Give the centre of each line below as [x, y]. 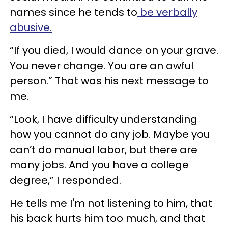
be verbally [167, 12]
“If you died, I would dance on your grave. [114, 50]
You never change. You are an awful [102, 66]
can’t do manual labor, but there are [104, 150]
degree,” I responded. [65, 180]
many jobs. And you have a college [99, 165]
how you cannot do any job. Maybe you [110, 134]
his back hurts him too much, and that [107, 218]
